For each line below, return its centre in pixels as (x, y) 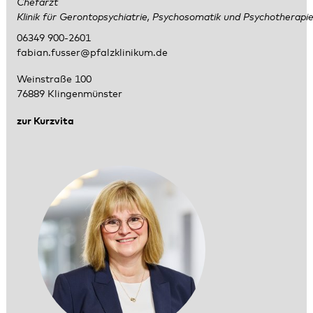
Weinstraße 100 (54, 80)
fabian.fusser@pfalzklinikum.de (92, 53)
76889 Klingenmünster (69, 95)
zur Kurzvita (45, 121)
